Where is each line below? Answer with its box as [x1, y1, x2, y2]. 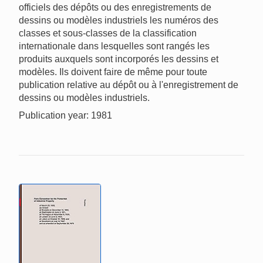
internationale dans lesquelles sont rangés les [19, 41, 210, 51]
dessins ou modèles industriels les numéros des [19, 15, 218, 25]
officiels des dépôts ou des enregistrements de [19, 2, 211, 12]
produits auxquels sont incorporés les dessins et [19, 53, 218, 64]
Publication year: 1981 [19, 110, 112, 120]
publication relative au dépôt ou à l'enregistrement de [19, 79, 238, 90]
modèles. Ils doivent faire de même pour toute [19, 66, 207, 77]
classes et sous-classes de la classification [19, 28, 197, 38]
